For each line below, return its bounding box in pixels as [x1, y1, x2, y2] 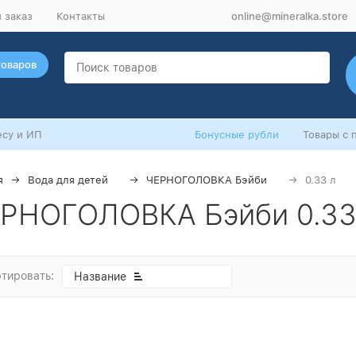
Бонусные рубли [195, 129, 279, 141]
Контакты [56, 10, 105, 22]
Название [74, 270, 126, 283]
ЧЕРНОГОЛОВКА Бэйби [146, 174, 267, 186]
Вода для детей [28, 174, 108, 186]
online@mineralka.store [231, 9, 348, 22]
